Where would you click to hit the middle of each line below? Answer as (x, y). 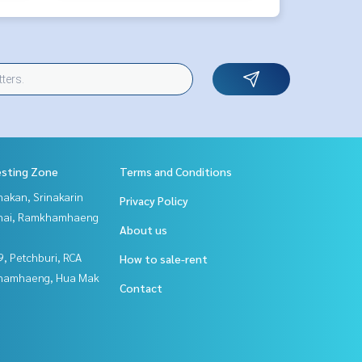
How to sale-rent (164, 258)
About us (143, 229)
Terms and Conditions (176, 171)
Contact (141, 287)
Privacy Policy (154, 200)
